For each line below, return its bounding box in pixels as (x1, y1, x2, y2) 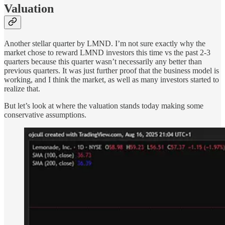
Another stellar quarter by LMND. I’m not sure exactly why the (4, 39, 205, 48)
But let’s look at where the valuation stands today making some (4, 101, 203, 110)
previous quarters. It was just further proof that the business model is (4, 66, 219, 75)
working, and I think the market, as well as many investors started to (4, 75, 219, 84)
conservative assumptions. (4, 110, 86, 120)
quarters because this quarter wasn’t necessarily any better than (4, 57, 202, 66)
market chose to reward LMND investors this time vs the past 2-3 (4, 48, 210, 57)
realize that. (4, 84, 40, 93)
